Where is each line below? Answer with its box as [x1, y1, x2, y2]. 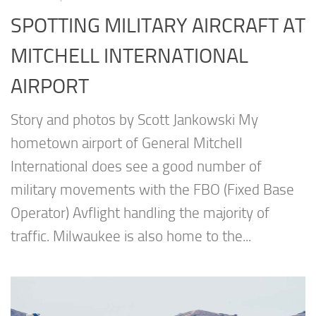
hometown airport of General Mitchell [11, 135, 243, 152]
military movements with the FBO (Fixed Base [11, 181, 294, 199]
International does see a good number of [11, 158, 262, 176]
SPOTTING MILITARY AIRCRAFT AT [11, 13, 305, 38]
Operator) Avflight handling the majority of [11, 205, 269, 222]
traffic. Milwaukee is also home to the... [11, 228, 251, 245]
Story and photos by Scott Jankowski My [11, 111, 258, 129]
